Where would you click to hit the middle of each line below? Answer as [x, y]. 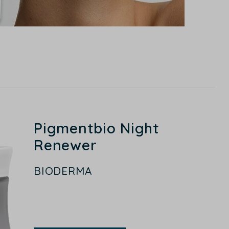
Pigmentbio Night [97, 128]
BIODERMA [63, 171]
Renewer [65, 145]
